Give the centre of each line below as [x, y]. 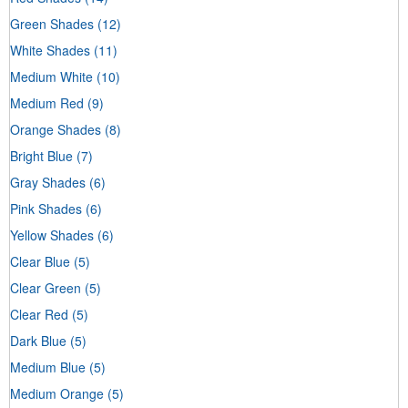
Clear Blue [40, 261]
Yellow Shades [52, 235]
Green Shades [52, 23]
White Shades [50, 50]
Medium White [51, 76]
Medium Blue [48, 367]
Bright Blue [41, 155]
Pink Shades [46, 208]
